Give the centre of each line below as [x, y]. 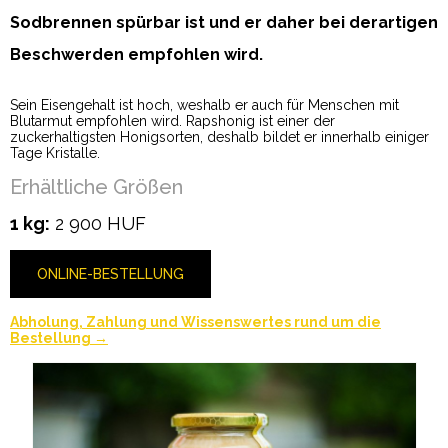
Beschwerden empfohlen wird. [136, 55]
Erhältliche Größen [96, 187]
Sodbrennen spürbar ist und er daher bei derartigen [224, 23]
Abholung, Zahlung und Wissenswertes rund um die [195, 322]
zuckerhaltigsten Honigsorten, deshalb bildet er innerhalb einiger [219, 137]
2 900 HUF [98, 223]
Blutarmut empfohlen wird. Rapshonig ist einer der [172, 121]
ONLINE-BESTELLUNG [110, 274]
